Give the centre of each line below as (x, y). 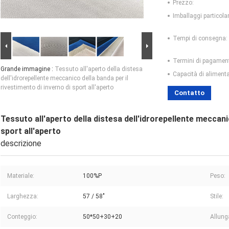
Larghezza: (23, 197)
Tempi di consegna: (200, 39)
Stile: (217, 197)
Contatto (189, 93)
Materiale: (21, 176)
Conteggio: (22, 217)
